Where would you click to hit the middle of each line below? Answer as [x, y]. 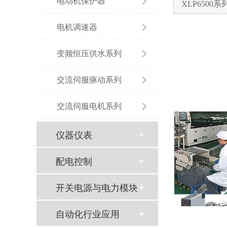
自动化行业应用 [88, 214]
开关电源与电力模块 [97, 187]
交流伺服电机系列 [89, 106]
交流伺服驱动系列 [89, 80]
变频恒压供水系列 [89, 53]
